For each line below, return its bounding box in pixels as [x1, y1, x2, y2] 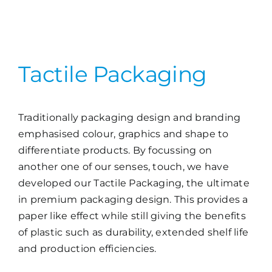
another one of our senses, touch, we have [18, 161, 229, 173]
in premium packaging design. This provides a [18, 194, 248, 206]
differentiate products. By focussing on [18, 144, 212, 157]
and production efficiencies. [18, 243, 157, 255]
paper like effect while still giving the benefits [18, 210, 246, 222]
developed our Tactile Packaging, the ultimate [18, 177, 250, 189]
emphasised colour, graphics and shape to [18, 128, 229, 140]
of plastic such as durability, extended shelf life [18, 226, 248, 239]
